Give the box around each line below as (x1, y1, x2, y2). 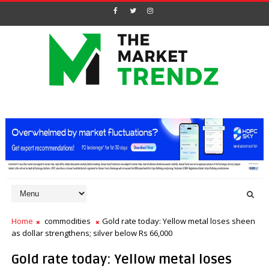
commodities (44, 216, 91, 226)
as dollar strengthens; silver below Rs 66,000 (11, 228, 172, 238)
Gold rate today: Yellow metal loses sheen (101, 216, 255, 226)
